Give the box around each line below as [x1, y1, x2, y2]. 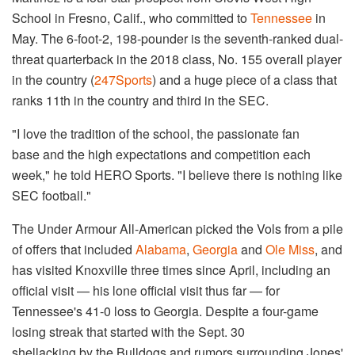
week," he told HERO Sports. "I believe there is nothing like [12, 166, 342, 185]
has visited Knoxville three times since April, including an [12, 261, 330, 280]
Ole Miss [265, 240, 315, 259]
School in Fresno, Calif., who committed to [12, 9, 250, 28]
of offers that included [12, 240, 136, 259]
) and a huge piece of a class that [152, 71, 337, 90]
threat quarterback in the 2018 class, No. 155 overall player [12, 50, 342, 69]
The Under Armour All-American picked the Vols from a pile [12, 219, 343, 239]
